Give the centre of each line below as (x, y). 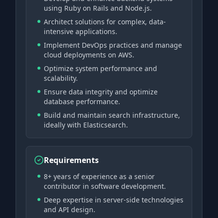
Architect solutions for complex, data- (105, 22)
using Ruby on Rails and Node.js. (98, 8)
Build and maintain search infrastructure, (112, 115)
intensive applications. (81, 31)
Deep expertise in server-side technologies (114, 200)
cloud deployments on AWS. (89, 55)
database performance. (82, 101)
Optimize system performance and (100, 68)
